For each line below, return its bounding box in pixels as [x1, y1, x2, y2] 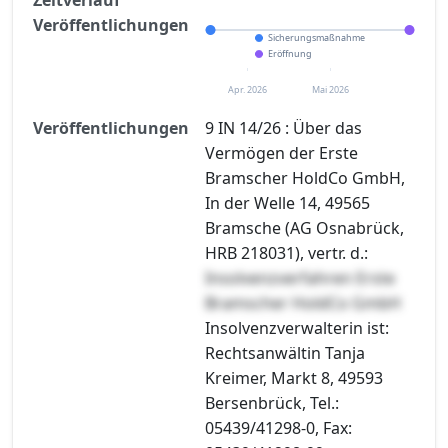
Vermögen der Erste [205, 141, 358, 164]
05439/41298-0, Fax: [205, 416, 352, 439]
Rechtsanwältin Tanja [205, 341, 365, 364]
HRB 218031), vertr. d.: [205, 241, 368, 264]
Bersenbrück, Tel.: [205, 391, 339, 414]
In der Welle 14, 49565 [205, 191, 370, 214]
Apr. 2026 [227, 82, 267, 96]
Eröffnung [268, 46, 312, 60]
